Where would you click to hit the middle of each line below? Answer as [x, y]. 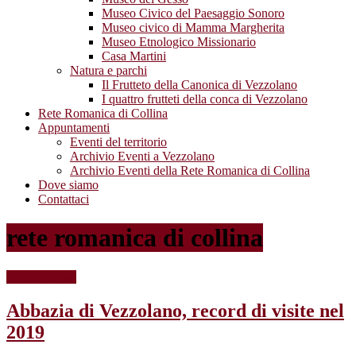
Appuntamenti [74, 127]
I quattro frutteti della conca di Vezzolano [205, 99]
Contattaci [64, 199]
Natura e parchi [108, 70]
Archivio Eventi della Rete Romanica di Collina [190, 170]
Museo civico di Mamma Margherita [193, 27]
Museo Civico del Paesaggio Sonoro [193, 13]
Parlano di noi [41, 277]
